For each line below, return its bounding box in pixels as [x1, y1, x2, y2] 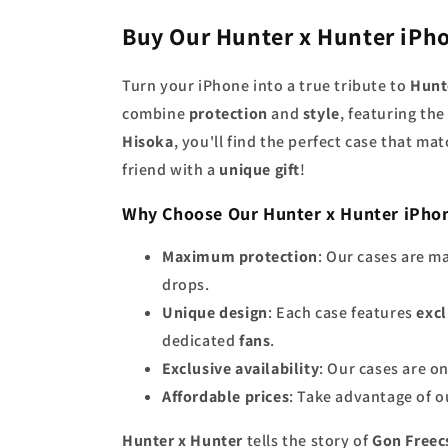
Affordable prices [162, 386, 290, 407]
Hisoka [122, 131, 174, 152]
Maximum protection [162, 246, 318, 267]
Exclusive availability [162, 358, 320, 379]
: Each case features [267, 302, 417, 323]
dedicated [162, 330, 239, 351]
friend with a [122, 159, 220, 180]
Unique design [162, 302, 268, 323]
